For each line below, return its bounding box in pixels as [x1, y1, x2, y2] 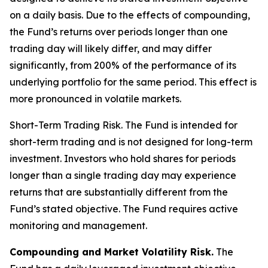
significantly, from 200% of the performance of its [10, 59, 236, 71]
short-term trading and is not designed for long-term [10, 136, 252, 148]
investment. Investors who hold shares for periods [10, 153, 236, 165]
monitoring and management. [10, 220, 147, 232]
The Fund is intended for [123, 119, 237, 131]
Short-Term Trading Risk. [10, 119, 123, 131]
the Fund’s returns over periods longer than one [10, 26, 228, 38]
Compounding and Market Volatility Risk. [10, 246, 214, 258]
